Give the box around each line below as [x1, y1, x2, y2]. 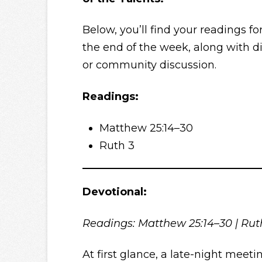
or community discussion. [82, 58, 216, 72]
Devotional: [82, 185, 147, 198]
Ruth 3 [99, 139, 135, 152]
